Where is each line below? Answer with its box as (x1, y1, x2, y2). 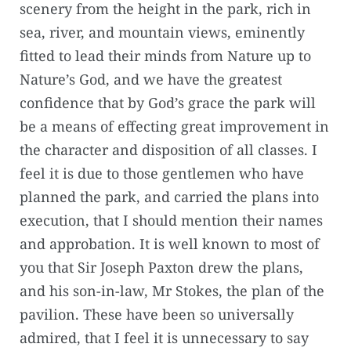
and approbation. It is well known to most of (20, 234, 320, 254)
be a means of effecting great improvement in (20, 117, 329, 136)
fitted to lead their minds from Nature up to (20, 46, 311, 66)
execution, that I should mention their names (20, 211, 323, 230)
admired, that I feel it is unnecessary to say (20, 328, 309, 348)
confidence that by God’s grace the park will (20, 93, 316, 113)
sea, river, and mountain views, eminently (20, 23, 305, 42)
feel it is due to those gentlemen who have (20, 164, 304, 183)
